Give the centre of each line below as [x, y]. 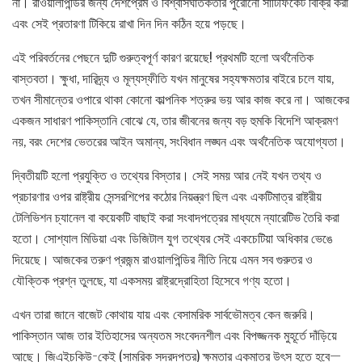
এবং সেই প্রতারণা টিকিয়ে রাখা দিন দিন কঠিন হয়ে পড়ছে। [129, 23]
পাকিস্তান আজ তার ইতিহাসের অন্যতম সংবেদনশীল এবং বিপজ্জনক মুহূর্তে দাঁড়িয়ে [175, 335]
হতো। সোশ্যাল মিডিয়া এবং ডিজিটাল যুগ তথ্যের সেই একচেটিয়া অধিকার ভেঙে [173, 238]
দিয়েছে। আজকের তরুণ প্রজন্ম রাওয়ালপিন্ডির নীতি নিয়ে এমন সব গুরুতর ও [162, 259]
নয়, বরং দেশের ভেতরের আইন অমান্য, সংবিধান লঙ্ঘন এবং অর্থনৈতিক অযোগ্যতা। [179, 141]
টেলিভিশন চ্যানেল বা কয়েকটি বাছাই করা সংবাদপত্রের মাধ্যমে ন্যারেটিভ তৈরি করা [176, 217]
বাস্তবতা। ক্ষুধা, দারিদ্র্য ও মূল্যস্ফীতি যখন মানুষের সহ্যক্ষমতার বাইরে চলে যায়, [173, 78]
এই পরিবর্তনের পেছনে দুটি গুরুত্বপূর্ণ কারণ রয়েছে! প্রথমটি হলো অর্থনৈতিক [163, 57]
